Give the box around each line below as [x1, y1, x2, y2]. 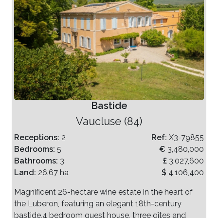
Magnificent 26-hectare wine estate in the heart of [14, 187, 193, 197]
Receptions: [14, 132, 61, 142]
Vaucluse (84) [76, 115, 142, 127]
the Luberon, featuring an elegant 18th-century [14, 199, 182, 208]
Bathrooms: [14, 156, 60, 165]
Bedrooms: [14, 144, 57, 154]
